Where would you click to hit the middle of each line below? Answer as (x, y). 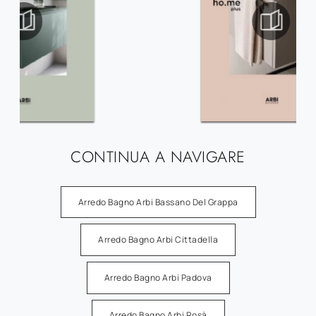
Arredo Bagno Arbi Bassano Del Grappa (158, 202)
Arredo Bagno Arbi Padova (158, 277)
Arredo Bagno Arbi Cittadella (158, 240)
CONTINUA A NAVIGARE (158, 157)
